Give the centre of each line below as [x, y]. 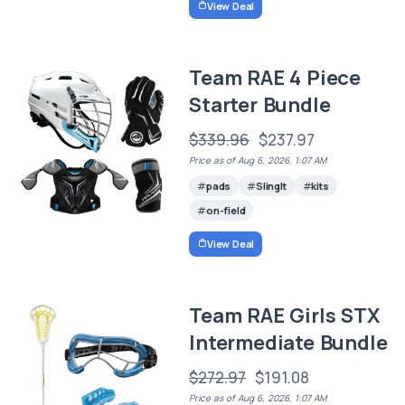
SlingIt [271, 186]
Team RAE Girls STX [284, 315]
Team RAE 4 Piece [275, 77]
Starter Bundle [260, 104]
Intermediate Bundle [288, 342]
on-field [226, 211]
